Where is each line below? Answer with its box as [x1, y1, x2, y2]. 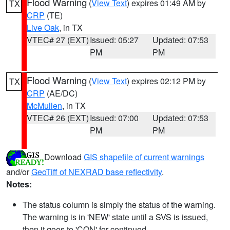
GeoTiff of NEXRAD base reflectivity [31, 166, 162, 178]
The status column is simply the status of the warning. [23, 199, 216, 210]
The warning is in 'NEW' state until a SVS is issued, [23, 211, 208, 223]
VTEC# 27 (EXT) [27, 34, 89, 46]
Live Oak [27, 22, 59, 33]
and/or [6, 166, 31, 178]
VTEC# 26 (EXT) [27, 112, 89, 124]
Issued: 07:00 [89, 112, 139, 124]
